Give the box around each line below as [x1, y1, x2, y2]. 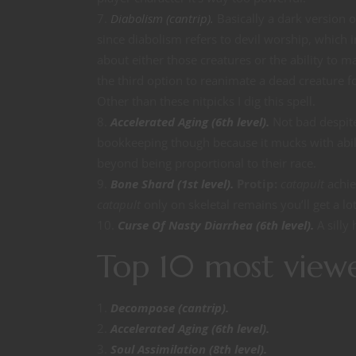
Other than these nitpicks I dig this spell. [97, 93, 315, 110]
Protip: [237, 176, 277, 192]
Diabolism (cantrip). [110, 10, 214, 27]
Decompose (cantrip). [110, 300, 229, 316]
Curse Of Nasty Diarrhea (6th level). [118, 217, 314, 234]
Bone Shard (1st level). [110, 176, 234, 192]
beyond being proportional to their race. [97, 155, 316, 172]
